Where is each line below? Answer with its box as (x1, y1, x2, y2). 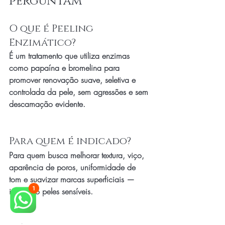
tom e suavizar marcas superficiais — (9, 174, 137, 185)
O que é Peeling (9, 22, 96, 35)
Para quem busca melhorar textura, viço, (9, 150, 147, 161)
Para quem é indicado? (9, 135, 131, 148)
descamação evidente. (9, 98, 85, 109)
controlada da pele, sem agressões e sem (9, 86, 151, 97)
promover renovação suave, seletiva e (9, 74, 138, 85)
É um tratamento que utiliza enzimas (9, 50, 132, 61)
